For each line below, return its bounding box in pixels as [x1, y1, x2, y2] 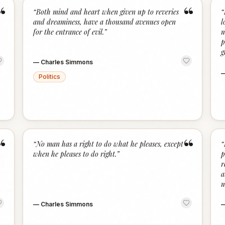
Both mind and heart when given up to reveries [36, 7, 179, 17]
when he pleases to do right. [33, 149, 117, 159]
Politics [39, 73, 61, 80]
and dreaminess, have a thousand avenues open [33, 17, 176, 27]
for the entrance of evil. [33, 27, 104, 37]
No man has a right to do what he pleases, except [36, 139, 184, 149]
